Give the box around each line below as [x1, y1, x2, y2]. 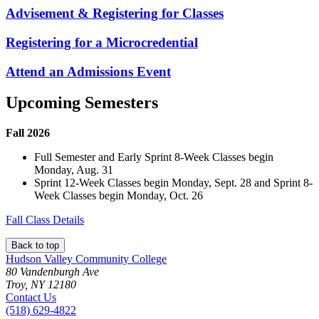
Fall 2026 [6, 127, 50, 140]
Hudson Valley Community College [6, 253, 167, 266]
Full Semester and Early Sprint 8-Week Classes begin [34, 151, 273, 164]
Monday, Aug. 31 [34, 164, 113, 177]
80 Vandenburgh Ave [6, 266, 99, 278]
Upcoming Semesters [6, 93, 158, 113]
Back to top [11, 240, 59, 251]
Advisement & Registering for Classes [6, 6, 224, 21]
